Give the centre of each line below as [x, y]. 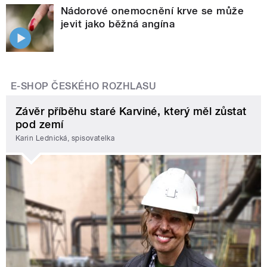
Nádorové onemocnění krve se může [153, 11]
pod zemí [40, 124]
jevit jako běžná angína [118, 24]
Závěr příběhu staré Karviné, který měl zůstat [131, 111]
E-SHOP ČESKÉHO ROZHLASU [84, 86]
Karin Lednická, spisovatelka [65, 139]
